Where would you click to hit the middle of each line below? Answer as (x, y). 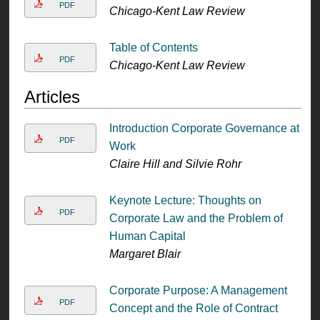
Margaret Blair (145, 254)
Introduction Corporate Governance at (204, 128)
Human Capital (147, 236)
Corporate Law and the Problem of (196, 218)
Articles (52, 96)
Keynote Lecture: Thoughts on (185, 200)
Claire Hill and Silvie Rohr (175, 164)
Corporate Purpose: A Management (198, 290)
